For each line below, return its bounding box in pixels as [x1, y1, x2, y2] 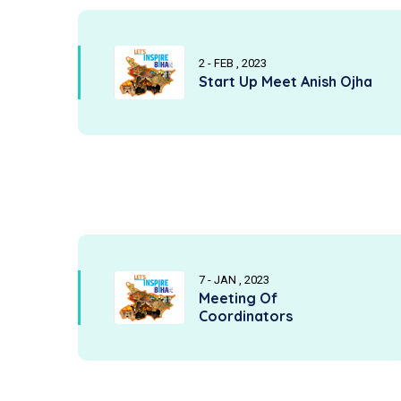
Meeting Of [199, 289, 277, 307]
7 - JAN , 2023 [199, 273, 269, 286]
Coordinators [199, 307, 293, 325]
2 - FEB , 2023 [199, 56, 267, 71]
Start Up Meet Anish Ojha [199, 73, 372, 91]
